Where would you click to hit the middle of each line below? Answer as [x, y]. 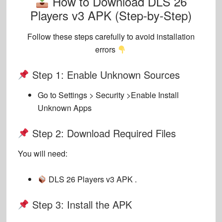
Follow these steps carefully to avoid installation [111, 37]
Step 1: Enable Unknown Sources [104, 75]
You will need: [42, 154]
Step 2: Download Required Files [102, 133]
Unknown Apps [64, 108]
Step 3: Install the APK [80, 205]
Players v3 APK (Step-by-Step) [111, 15]
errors [107, 50]
